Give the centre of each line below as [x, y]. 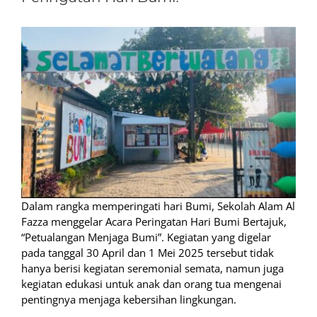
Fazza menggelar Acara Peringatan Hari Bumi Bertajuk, [154, 222]
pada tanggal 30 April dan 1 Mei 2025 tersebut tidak [148, 253]
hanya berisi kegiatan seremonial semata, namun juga [152, 269]
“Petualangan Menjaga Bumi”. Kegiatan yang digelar [146, 237]
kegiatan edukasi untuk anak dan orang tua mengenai [151, 284]
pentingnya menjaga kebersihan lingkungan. [129, 300]
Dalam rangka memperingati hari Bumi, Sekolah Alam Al [158, 206]
